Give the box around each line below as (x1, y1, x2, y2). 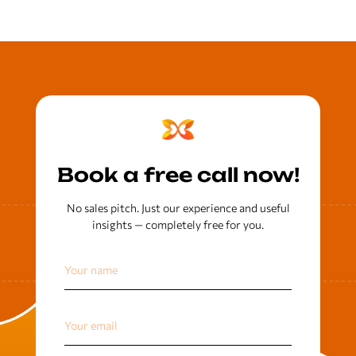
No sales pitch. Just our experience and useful (66, 201, 290, 215)
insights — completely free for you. (92, 218, 264, 231)
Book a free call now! (56, 163, 300, 187)
